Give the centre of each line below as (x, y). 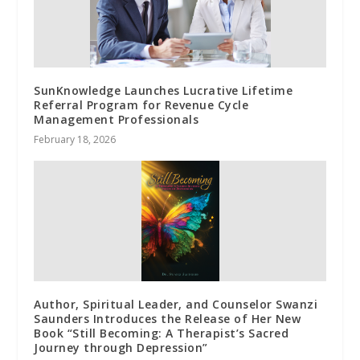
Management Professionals (117, 120)
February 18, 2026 (75, 140)
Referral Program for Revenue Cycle (141, 105)
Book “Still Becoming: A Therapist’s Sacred (162, 333)
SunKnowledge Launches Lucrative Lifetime (164, 91)
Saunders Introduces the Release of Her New (168, 319)
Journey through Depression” (121, 348)
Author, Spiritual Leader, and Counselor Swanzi (176, 305)
